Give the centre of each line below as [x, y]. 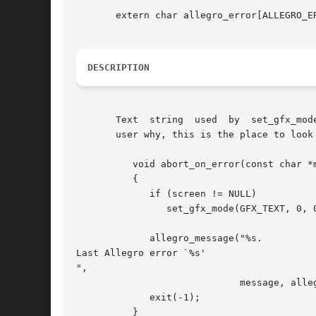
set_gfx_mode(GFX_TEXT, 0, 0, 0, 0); [121, 209]
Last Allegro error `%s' [141, 253]
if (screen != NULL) [99, 194]
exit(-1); [99, 298]
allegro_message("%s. [99, 238]
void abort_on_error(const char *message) [99, 164]
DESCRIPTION [119, 68]
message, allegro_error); [144, 283]
